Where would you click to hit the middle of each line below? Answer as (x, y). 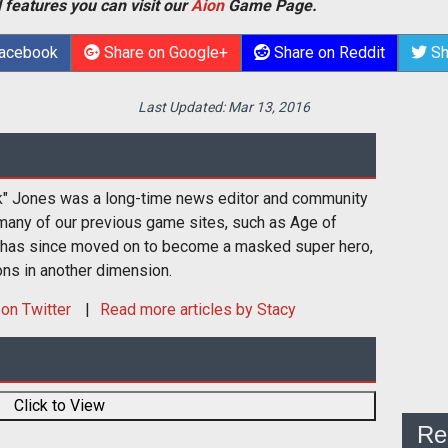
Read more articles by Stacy (198, 309)
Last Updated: (183, 106)
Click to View (59, 405)
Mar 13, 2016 (269, 106)
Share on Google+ (163, 52)
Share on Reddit (327, 52)
